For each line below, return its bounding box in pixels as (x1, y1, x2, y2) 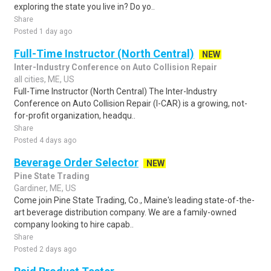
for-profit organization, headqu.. (14, 111, 135, 120)
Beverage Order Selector (14, 156, 139, 169)
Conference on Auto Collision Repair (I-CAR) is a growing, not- (14, 99, 247, 108)
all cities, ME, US (14, 74, 74, 84)
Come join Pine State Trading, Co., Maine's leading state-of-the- (14, 195, 255, 205)
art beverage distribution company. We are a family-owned (14, 207, 237, 217)
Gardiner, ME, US (14, 183, 76, 193)
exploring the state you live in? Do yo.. (14, 2, 155, 11)
